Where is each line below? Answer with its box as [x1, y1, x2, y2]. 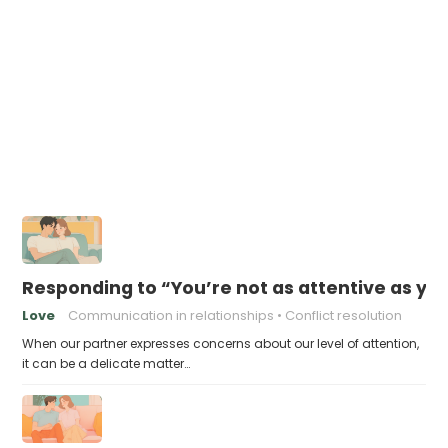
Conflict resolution [285, 306, 403, 325]
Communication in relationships [68, 306, 275, 325]
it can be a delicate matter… [22, 355, 191, 372]
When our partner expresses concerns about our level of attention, [22, 335, 420, 352]
